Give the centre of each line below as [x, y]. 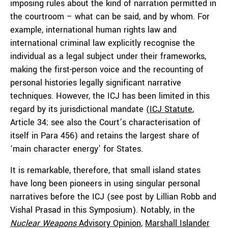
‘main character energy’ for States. [78, 149]
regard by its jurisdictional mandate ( [80, 109]
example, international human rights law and [93, 30]
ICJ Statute [171, 109]
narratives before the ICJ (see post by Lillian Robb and [113, 197]
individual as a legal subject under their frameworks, [108, 56]
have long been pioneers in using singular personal [105, 183]
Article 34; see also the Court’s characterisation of [105, 122]
